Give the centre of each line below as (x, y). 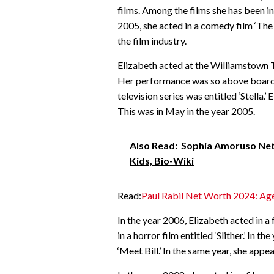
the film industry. (152, 40)
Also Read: (154, 145)
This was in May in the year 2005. (186, 111)
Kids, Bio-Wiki (162, 160)
